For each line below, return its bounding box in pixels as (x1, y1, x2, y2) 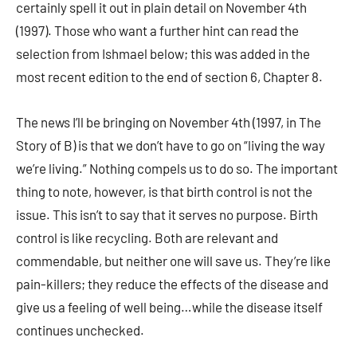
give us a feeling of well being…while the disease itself (16, 299, 323, 315)
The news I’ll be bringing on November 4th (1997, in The (16, 114, 321, 130)
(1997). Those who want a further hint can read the (16, 22, 299, 38)
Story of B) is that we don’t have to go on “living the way (16, 137, 325, 153)
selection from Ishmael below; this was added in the (16, 45, 310, 61)
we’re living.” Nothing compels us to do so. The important (16, 160, 338, 176)
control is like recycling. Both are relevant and (16, 229, 278, 245)
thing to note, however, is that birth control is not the (16, 183, 312, 199)
